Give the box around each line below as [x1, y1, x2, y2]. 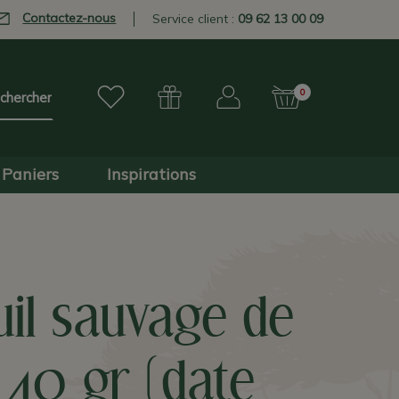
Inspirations [107, 164, 196, 185]
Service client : [152, 11, 239, 28]
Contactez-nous [22, 10, 117, 26]
